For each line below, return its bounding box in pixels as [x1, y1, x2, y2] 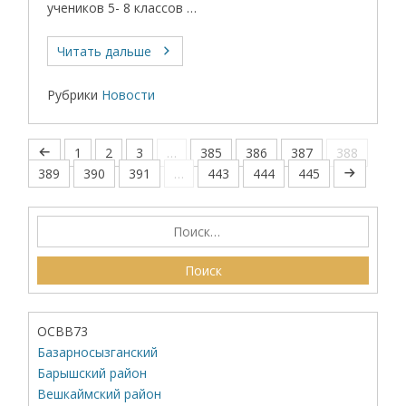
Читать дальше [57, 42, 152, 60]
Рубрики [47, 85, 99, 103]
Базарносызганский [37, 343, 159, 361]
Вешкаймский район [37, 384, 162, 402]
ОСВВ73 [37, 322, 89, 340]
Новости [101, 85, 156, 103]
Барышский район [37, 363, 148, 382]
